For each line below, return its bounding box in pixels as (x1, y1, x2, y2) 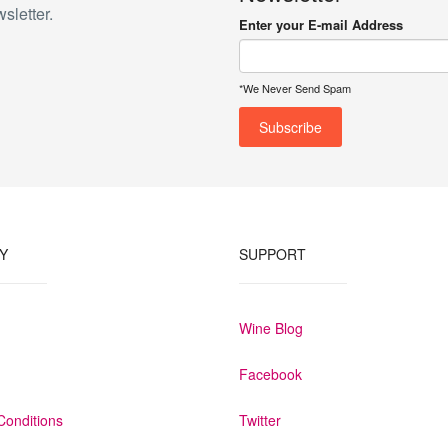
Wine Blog (239, 318, 303, 338)
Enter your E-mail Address (239, 15, 403, 34)
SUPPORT (239, 244, 306, 264)
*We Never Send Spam (239, 80, 351, 96)
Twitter (239, 410, 281, 430)
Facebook (239, 364, 302, 384)
